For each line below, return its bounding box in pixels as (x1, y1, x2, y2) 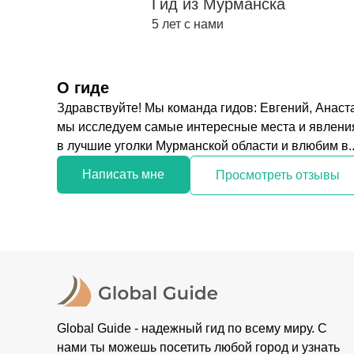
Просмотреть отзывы (216, 168, 340, 182)
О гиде (57, 79, 109, 96)
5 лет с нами (152, 17, 224, 31)
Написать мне (82, 168, 164, 181)
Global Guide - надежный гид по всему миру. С (57, 322, 327, 335)
